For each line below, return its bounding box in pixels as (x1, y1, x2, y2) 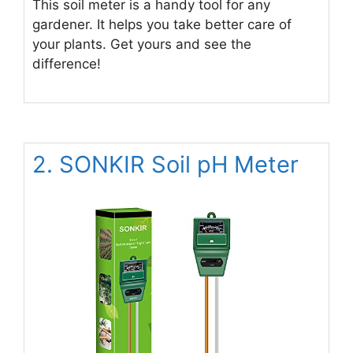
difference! (32, 56, 101, 72)
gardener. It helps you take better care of (32, 17, 292, 32)
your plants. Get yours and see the (32, 36, 251, 52)
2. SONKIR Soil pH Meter (32, 150, 299, 178)
